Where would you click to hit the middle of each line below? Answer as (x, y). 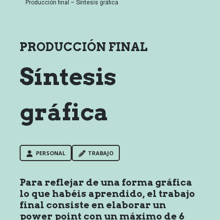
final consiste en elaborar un (93, 205)
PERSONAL (51, 153)
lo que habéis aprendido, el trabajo (107, 194)
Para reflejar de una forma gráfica (106, 182)
